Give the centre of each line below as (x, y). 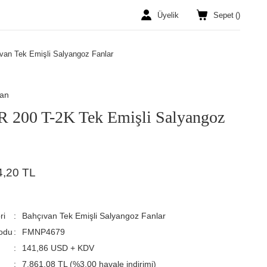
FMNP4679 (44, 232)
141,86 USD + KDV (58, 248)
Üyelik (168, 15)
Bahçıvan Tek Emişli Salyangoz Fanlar (94, 216)
